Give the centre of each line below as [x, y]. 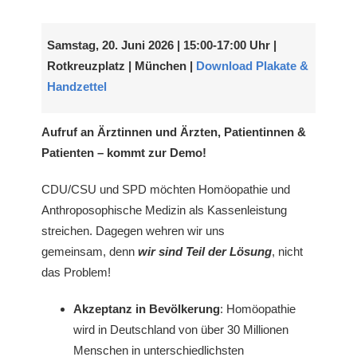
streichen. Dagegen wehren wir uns [133, 230]
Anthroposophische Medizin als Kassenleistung [165, 210]
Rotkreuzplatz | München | [122, 66]
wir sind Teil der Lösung [205, 251]
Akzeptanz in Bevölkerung [147, 308]
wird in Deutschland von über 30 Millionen [181, 329]
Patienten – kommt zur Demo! [124, 152]
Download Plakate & [253, 66]
